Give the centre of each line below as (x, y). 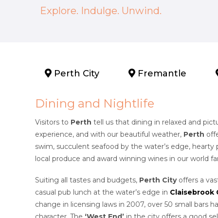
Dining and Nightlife (95, 103)
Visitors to (53, 122)
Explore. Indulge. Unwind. (101, 10)
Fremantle (161, 73)
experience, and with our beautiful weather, (109, 134)
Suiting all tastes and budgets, (87, 180)
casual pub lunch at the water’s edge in (102, 192)
